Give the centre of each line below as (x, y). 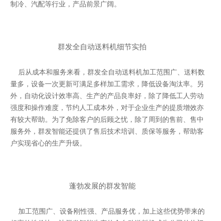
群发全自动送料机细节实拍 (110, 47)
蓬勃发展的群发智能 (110, 186)
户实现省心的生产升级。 (49, 143)
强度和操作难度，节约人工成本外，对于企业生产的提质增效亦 (107, 108)
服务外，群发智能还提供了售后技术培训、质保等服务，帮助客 (107, 131)
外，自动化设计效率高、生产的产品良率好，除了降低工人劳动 (107, 96)
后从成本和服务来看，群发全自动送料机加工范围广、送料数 (108, 72)
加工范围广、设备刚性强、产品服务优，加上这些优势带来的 (108, 211)
